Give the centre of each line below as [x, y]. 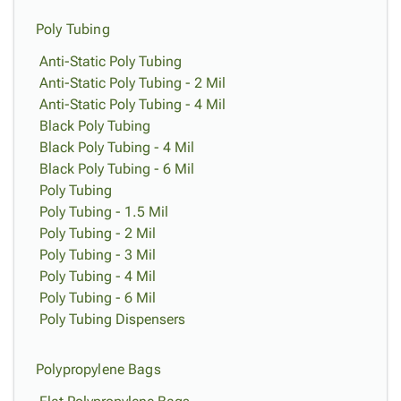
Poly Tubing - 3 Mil [98, 255]
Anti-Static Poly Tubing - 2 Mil [132, 83]
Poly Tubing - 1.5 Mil [104, 212]
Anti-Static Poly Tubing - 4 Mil [132, 104]
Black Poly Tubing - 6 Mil [117, 169]
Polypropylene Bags [98, 369]
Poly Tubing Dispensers [112, 319]
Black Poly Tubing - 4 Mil [117, 147]
